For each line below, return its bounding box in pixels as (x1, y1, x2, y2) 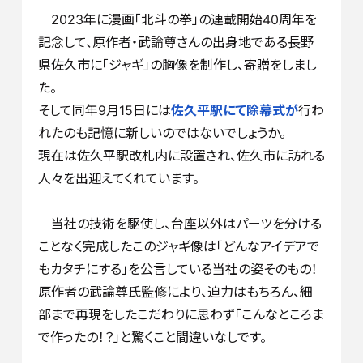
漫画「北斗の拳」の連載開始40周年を (108, 11, 317, 28)
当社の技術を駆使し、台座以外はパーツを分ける (37, 216, 322, 233)
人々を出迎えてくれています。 (37, 170, 199, 187)
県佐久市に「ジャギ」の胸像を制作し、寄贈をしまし (37, 57, 317, 74)
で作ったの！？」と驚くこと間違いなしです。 (37, 329, 267, 346)
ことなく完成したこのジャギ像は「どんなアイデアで (37, 238, 319, 255)
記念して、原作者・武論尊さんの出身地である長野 (37, 34, 314, 51)
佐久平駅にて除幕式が (170, 102, 298, 119)
